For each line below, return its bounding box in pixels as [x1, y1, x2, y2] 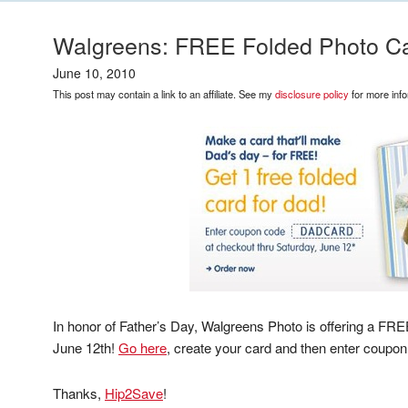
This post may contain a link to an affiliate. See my [53, 87, 275, 101]
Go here [118, 338, 167, 357]
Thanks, [53, 383, 105, 403]
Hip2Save [105, 383, 163, 403]
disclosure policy [275, 87, 349, 101]
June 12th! [53, 338, 118, 357]
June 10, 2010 [53, 64, 136, 82]
